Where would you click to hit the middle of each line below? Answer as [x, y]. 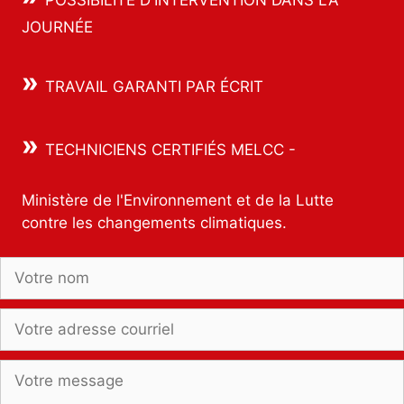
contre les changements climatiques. [154, 222]
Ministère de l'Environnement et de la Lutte [178, 200]
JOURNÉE [57, 28]
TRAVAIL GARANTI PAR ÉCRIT [154, 86]
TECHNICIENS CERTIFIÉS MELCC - [170, 150]
